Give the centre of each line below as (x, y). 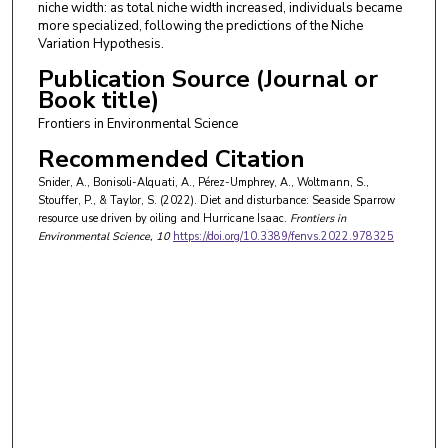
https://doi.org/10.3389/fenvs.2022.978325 (283, 236)
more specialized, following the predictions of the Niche (200, 25)
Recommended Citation (171, 158)
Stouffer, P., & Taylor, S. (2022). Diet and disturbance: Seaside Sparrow (216, 200)
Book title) (98, 99)
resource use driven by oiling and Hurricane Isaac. (162, 218)
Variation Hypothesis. (100, 43)
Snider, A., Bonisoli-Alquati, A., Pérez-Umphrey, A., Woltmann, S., (203, 182)
